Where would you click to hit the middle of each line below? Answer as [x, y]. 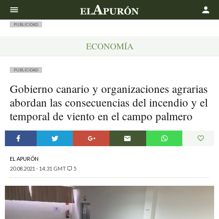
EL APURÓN [24, 159]
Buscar [194, 6]
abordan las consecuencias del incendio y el [109, 102]
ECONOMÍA [109, 46]
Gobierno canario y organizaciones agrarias [109, 88]
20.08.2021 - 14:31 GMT [38, 168]
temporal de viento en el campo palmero [101, 116]
